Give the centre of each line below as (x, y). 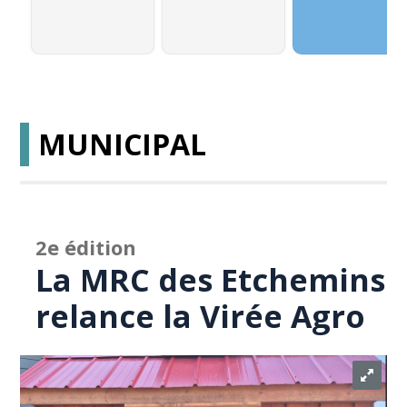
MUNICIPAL (123, 144)
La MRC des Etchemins (211, 280)
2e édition (86, 247)
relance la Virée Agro (201, 316)
